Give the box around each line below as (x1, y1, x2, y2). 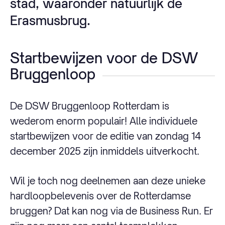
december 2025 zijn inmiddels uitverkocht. (10, 145, 199, 157)
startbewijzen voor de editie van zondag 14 (10, 130, 201, 142)
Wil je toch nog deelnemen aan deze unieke (10, 174, 205, 186)
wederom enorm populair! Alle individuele (10, 115, 197, 127)
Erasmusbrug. (10, 12, 90, 28)
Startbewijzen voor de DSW (10, 49, 198, 67)
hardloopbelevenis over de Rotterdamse (10, 189, 191, 201)
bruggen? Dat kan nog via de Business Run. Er (10, 204, 213, 216)
